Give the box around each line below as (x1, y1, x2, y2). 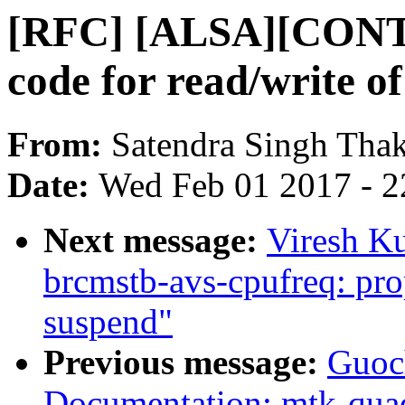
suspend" (43, 302, 173, 342)
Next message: (43, 221, 267, 260)
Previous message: (43, 343, 327, 382)
